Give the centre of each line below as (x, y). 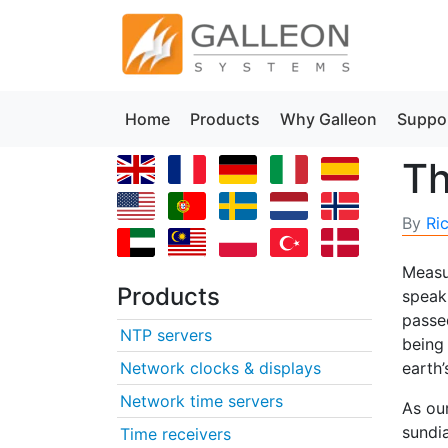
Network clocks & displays (220, 367)
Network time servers (201, 400)
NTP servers (166, 334)
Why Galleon (328, 119)
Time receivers (175, 433)
